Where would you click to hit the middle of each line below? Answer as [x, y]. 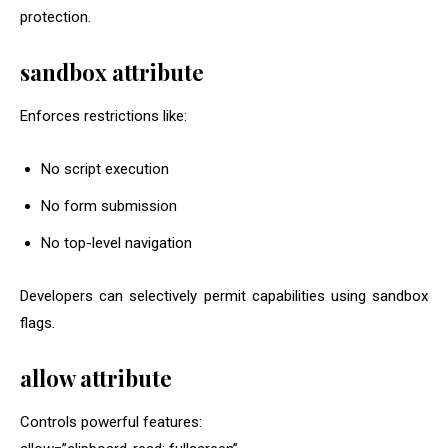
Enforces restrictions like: [103, 116]
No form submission [109, 206]
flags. [37, 323]
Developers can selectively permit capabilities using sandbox [224, 296]
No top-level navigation [116, 243]
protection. [55, 17]
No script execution [105, 169]
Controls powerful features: [111, 422]
